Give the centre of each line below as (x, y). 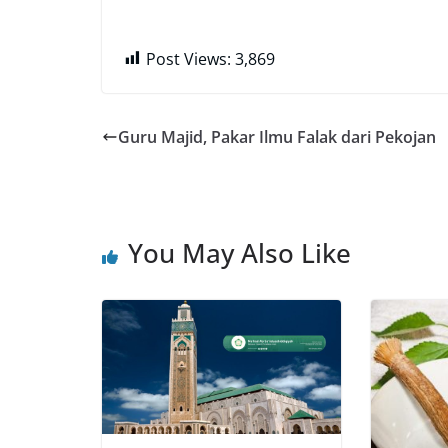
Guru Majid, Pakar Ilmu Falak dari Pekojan (277, 136)
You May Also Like (239, 252)
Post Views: (188, 58)
